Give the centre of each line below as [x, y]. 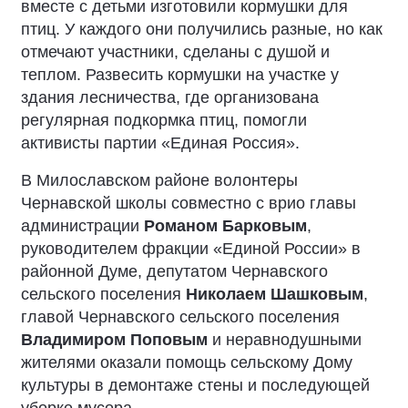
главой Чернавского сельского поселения [180, 317]
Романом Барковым [225, 226]
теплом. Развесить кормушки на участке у [180, 75]
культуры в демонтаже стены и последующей [195, 385]
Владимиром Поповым [114, 340]
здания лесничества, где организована [170, 97]
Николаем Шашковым [275, 294]
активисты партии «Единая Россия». [160, 143]
